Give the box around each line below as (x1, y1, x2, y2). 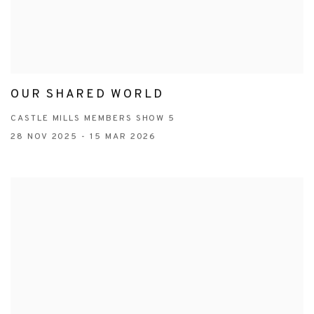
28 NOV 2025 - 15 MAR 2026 (11, 131, 157, 143)
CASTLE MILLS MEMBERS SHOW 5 (11, 113, 176, 125)
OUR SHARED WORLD (11, 87, 164, 103)
